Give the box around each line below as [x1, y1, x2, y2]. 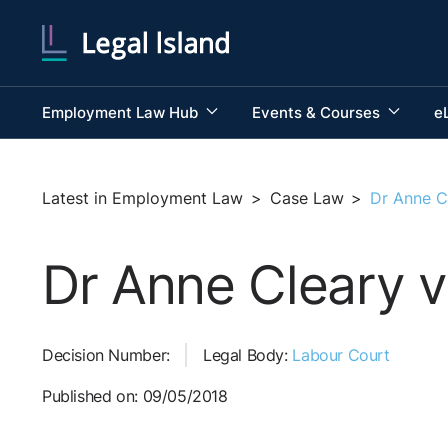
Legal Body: [202, 346, 293, 366]
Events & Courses [251, 102, 384, 122]
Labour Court [292, 346, 390, 366]
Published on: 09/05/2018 [42, 387, 228, 407]
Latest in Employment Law [42, 188, 243, 208]
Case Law [269, 188, 344, 208]
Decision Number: [42, 346, 170, 366]
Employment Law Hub [42, 102, 202, 122]
